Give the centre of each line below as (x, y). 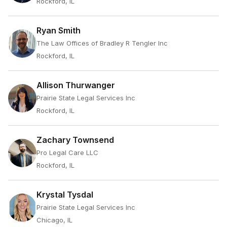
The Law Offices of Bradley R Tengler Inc (102, 43)
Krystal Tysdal (65, 195)
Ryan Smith (59, 30)
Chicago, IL (54, 220)
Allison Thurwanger (76, 85)
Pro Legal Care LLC (67, 153)
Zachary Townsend (75, 140)
